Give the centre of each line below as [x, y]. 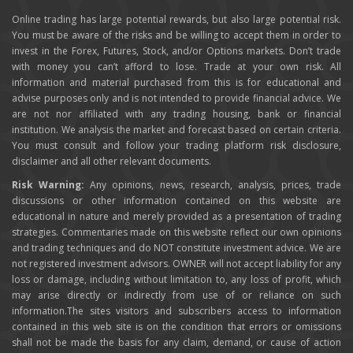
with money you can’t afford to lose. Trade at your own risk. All [176, 66]
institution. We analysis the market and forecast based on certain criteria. [176, 129]
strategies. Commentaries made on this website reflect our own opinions [176, 232]
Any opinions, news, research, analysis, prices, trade [213, 184]
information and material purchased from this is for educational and [176, 82]
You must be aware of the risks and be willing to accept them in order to [176, 35]
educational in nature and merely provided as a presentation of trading [176, 216]
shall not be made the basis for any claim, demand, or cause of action [176, 342]
